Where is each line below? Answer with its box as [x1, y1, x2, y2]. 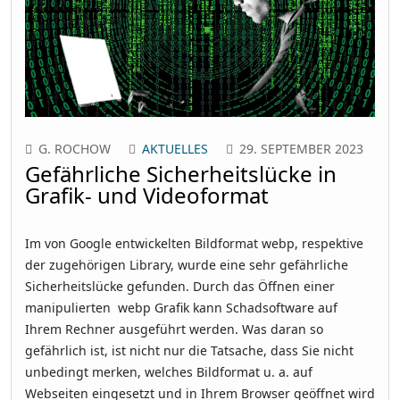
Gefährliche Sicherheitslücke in [25, 158, 337, 188]
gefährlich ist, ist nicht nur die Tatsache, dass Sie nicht [25, 341, 354, 359]
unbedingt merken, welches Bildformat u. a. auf [25, 362, 312, 380]
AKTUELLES [142, 139, 208, 157]
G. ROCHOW [38, 139, 111, 157]
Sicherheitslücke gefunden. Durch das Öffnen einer [25, 277, 335, 295]
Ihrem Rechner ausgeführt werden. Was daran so [25, 320, 323, 337]
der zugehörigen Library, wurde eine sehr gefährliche [25, 255, 348, 273]
